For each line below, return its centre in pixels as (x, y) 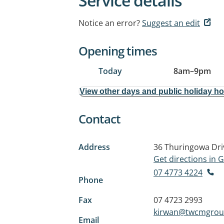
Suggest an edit (171, 23)
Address (94, 147)
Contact (99, 119)
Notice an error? (109, 23)
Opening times (118, 51)
